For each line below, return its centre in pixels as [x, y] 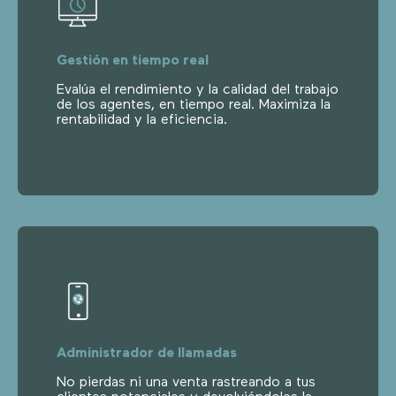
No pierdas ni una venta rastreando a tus [186, 382]
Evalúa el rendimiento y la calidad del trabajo [198, 90]
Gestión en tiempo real [133, 61]
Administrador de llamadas [147, 353]
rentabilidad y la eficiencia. [142, 120]
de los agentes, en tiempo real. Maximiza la [194, 105]
